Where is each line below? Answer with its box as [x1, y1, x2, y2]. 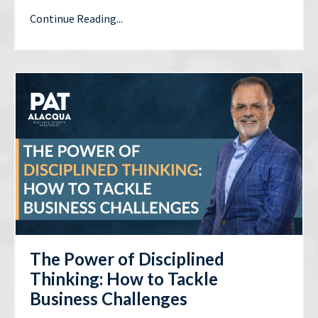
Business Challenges [30, 287, 187, 309]
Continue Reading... [30, 11, 123, 26]
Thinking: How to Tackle [30, 268, 218, 289]
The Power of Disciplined [30, 248, 224, 269]
